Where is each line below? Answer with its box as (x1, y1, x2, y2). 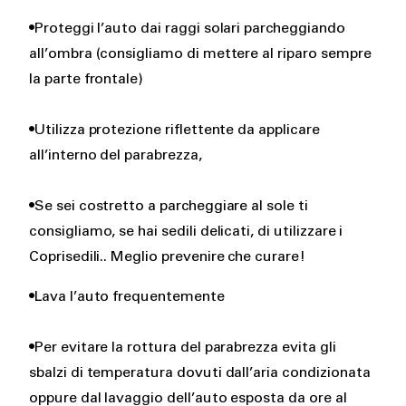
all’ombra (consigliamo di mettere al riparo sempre (29, 47, 372, 61)
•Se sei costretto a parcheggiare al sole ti (29, 199, 308, 213)
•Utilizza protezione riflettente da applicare (29, 123, 320, 137)
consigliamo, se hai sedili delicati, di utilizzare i (29, 225, 343, 238)
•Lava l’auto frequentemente (29, 290, 225, 304)
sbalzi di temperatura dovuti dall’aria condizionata (29, 366, 371, 380)
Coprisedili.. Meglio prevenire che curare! (29, 250, 305, 264)
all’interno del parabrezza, (29, 149, 202, 162)
